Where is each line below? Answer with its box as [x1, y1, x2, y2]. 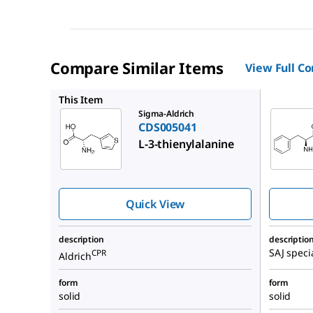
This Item [59, 92, 103, 106]
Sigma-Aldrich [138, 107, 194, 119]
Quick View [125, 196, 185, 212]
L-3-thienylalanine [138, 136, 235, 152]
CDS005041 [138, 119, 197, 135]
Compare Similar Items [50, 57, 224, 78]
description [59, 233, 104, 245]
